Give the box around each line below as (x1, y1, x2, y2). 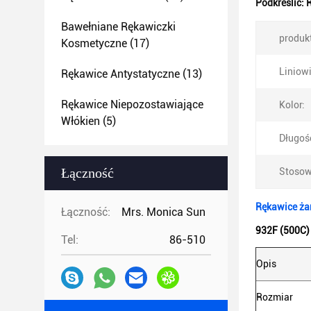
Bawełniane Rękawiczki (61, 20, 176, 33)
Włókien (61, 115, 100, 128)
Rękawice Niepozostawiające (61, 98, 203, 111)
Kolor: (279, 99, 305, 110)
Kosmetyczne (61, 37, 127, 50)
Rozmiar (256, 292, 293, 303)
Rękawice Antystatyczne (61, 67, 180, 81)
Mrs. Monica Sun (121, 205, 205, 219)
